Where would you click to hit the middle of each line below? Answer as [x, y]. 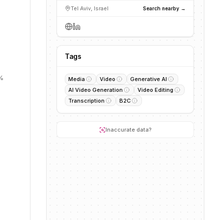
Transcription [86, 101]
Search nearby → [164, 8]
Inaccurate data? [128, 130]
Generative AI [149, 79]
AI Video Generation [96, 90]
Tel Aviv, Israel [90, 8]
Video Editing [155, 90]
